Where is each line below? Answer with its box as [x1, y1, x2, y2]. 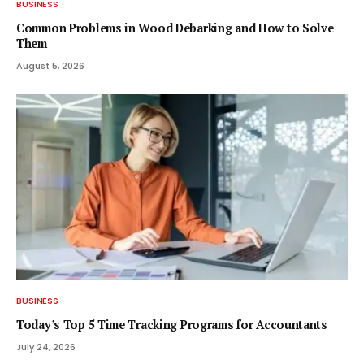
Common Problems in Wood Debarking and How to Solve [16, 19, 334, 36]
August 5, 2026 [16, 58, 84, 72]
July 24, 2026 [16, 340, 76, 354]
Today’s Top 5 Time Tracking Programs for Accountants [16, 317, 327, 333]
